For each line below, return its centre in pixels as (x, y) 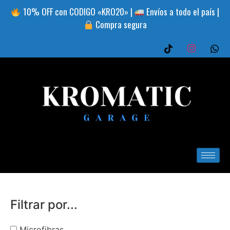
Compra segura (120, 24)
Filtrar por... (44, 205)
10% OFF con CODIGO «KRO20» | (78, 12)
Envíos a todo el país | (181, 12)
